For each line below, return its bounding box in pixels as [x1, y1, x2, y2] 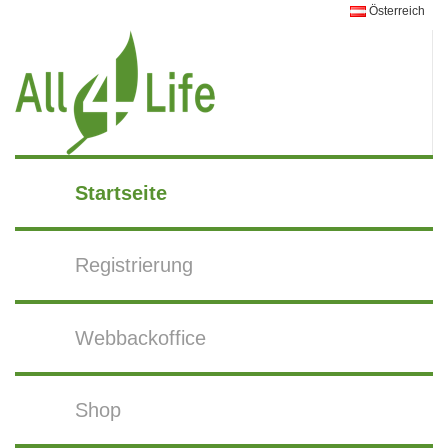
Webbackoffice [75, 326, 207, 349]
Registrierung [75, 254, 194, 277]
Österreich [366, 4, 425, 18]
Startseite [75, 182, 168, 205]
